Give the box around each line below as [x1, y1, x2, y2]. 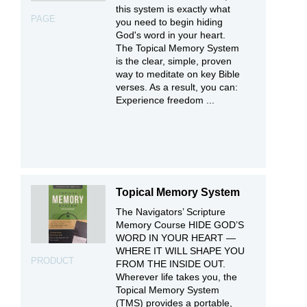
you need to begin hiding [116, 16, 223, 27]
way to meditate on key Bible [116, 68, 241, 79]
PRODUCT [31, 255, 74, 266]
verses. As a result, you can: [116, 81, 238, 93]
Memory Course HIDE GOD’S [116, 219, 245, 230]
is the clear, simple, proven [116, 55, 232, 66]
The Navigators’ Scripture [116, 206, 226, 217]
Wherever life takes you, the [116, 271, 238, 282]
